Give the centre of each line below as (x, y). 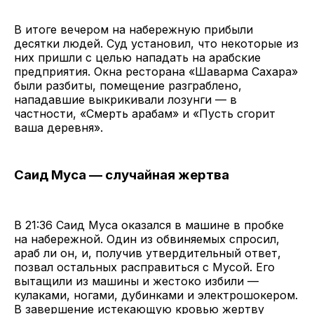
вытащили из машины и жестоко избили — (136, 281)
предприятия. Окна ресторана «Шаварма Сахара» (156, 72)
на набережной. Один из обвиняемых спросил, (147, 239)
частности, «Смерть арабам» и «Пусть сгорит (145, 114)
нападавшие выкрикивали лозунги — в (125, 100)
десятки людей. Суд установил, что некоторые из (156, 44)
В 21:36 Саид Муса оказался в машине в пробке (149, 225)
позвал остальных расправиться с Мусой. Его (144, 267)
